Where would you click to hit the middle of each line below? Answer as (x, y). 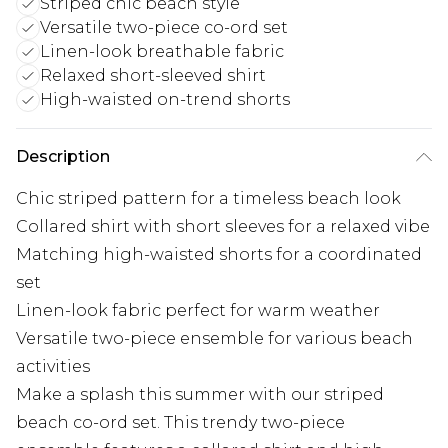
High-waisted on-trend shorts (165, 100)
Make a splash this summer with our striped (200, 395)
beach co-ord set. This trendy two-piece (180, 423)
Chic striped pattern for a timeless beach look (208, 199)
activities (53, 367)
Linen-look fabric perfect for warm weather (198, 311)
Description (63, 157)
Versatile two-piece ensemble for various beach (214, 339)
